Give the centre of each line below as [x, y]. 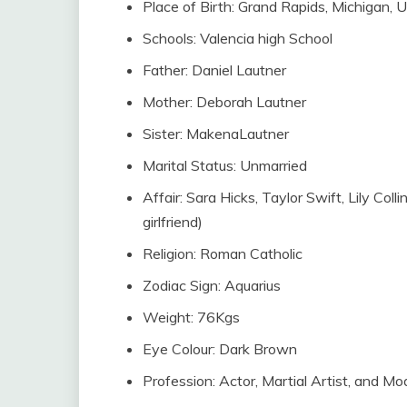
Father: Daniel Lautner [214, 69]
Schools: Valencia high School [238, 38]
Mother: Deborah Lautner [224, 101]
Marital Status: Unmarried [225, 165]
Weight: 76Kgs [191, 317]
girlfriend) [173, 221]
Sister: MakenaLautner [216, 133]
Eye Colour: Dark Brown [220, 348]
